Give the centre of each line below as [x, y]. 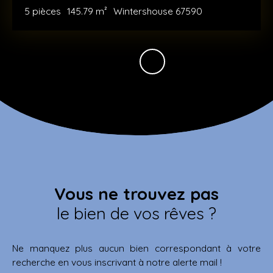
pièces [47, 11]
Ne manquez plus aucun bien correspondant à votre [136, 248]
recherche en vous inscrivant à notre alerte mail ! [117, 262]
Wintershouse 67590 [158, 11]
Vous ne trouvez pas [136, 193]
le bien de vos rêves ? [136, 213]
